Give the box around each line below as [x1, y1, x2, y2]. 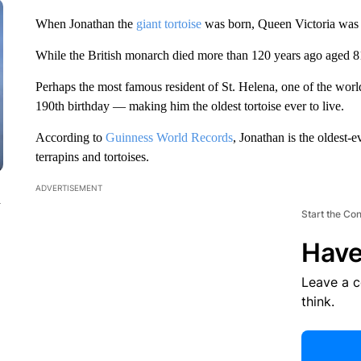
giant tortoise [135, 17, 201, 31]
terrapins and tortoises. [35, 150, 149, 164]
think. [301, 293, 334, 309]
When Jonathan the [35, 17, 136, 31]
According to [35, 131, 106, 144]
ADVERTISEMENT [35, 183, 102, 193]
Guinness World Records [105, 131, 233, 144]
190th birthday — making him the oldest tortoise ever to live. [35, 99, 344, 113]
